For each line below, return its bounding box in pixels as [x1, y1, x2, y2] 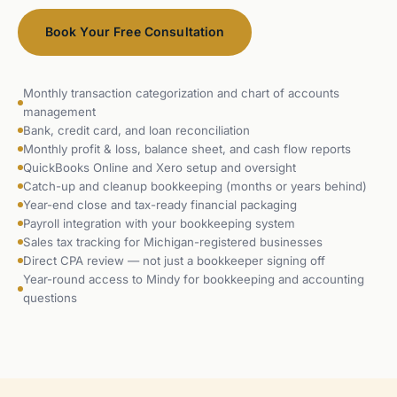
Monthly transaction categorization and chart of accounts [23, 85, 339, 100]
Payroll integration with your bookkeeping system [23, 215, 295, 230]
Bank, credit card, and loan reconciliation [23, 122, 250, 137]
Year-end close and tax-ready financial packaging [23, 197, 297, 212]
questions [23, 290, 77, 305]
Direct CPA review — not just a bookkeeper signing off [23, 253, 325, 268]
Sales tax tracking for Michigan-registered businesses [23, 234, 323, 249]
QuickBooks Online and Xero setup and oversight [23, 160, 296, 175]
